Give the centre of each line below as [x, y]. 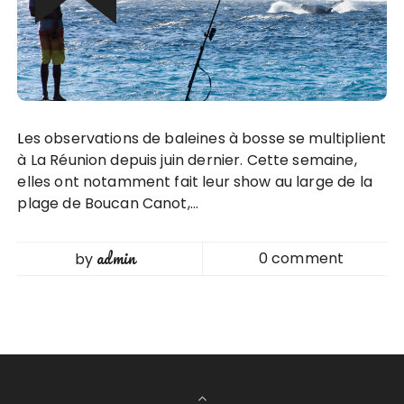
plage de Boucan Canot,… [108, 203]
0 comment [301, 258]
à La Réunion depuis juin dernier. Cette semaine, [187, 160]
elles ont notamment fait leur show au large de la [195, 181]
